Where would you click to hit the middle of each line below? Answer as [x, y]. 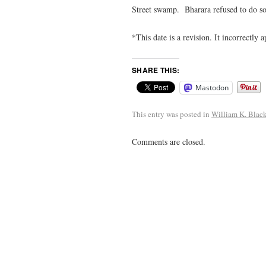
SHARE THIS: [156, 70]
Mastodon [212, 87]
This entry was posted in [172, 114]
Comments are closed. [169, 141]
